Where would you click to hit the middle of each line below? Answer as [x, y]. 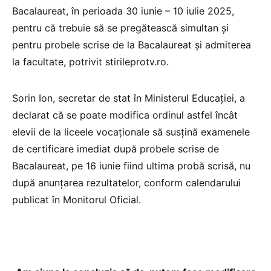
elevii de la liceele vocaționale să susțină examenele [131, 132]
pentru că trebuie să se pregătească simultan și [120, 28]
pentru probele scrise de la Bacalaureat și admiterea [132, 44]
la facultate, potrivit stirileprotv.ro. [90, 61]
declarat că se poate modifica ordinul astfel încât [125, 115]
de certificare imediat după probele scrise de [116, 149]
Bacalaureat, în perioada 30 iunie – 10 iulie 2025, [123, 11]
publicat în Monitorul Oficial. [77, 199]
